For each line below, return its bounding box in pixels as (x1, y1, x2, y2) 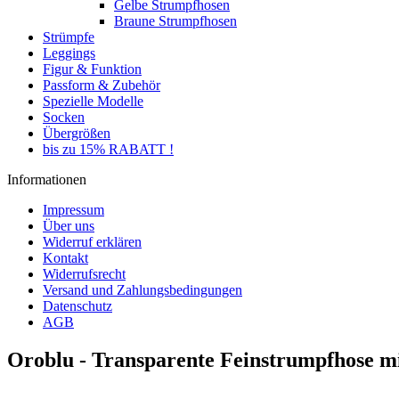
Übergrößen (43, 126, 110, 141)
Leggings (43, 45, 95, 61)
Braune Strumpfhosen (114, 13, 237, 28)
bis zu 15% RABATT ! (43, 142, 174, 157)
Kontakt (43, 250, 88, 265)
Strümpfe (43, 29, 94, 45)
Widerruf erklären (43, 234, 142, 249)
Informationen (7, 172, 86, 187)
